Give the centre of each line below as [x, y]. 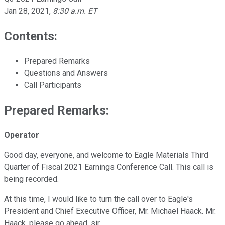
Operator [22, 135]
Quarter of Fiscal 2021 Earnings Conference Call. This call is [109, 167]
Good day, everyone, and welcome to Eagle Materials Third [106, 155]
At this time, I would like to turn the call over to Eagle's [98, 199]
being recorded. [31, 179]
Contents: [31, 36]
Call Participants [53, 85]
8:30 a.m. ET [75, 11]
